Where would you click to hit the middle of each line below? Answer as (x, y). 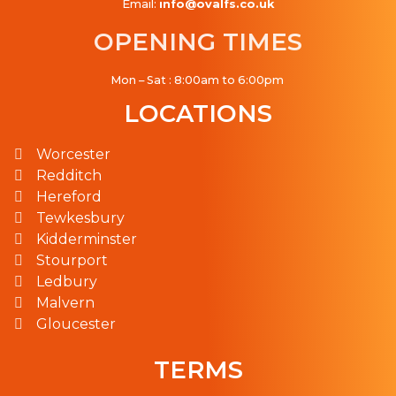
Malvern (65, 302)
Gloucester (76, 324)
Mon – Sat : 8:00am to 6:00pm (198, 80)
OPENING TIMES (198, 42)
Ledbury (67, 281)
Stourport (72, 260)
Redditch (69, 175)
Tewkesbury (80, 217)
